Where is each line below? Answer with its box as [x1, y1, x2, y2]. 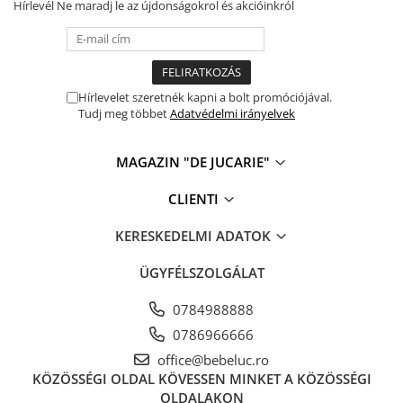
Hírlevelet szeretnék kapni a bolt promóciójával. [78, 88, 332, 105]
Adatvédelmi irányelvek [170, 104, 295, 121]
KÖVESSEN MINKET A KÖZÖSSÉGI [157, 369, 372, 388]
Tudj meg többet [78, 104, 170, 121]
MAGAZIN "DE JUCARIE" [116, 152, 273, 171]
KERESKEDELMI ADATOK [115, 226, 274, 245]
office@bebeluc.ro [154, 350, 269, 369]
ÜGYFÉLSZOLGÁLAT [139, 263, 264, 282]
